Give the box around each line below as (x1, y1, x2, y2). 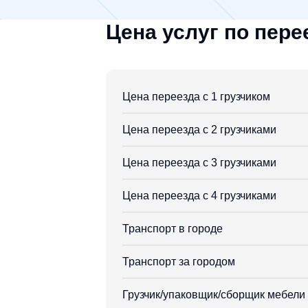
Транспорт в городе (122, 222, 223, 234)
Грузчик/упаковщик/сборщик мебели (122, 288, 305, 300)
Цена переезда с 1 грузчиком (122, 90, 270, 102)
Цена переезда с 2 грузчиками (122, 123, 276, 135)
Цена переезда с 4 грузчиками (122, 189, 276, 201)
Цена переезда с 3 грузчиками (122, 156, 276, 168)
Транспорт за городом (122, 255, 235, 267)
